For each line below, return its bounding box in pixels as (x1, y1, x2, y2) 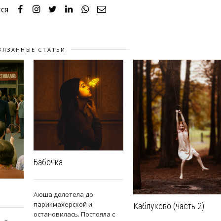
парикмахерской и (34, 200, 92, 209)
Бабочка (34, 157, 63, 168)
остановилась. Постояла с (34, 210, 115, 219)
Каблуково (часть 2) (133, 201, 204, 212)
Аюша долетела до (34, 190, 93, 199)
